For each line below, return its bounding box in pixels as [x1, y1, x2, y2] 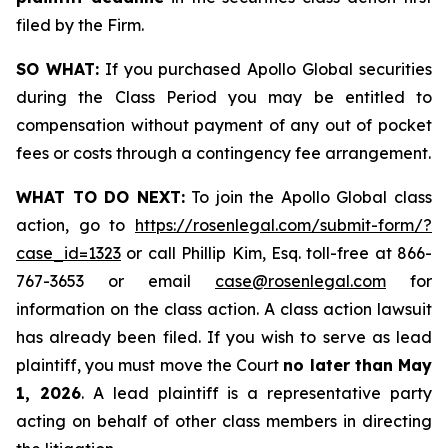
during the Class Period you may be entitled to [16, 87, 432, 107]
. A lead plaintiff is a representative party [80, 383, 432, 403]
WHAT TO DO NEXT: [16, 187, 185, 207]
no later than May [283, 355, 433, 375]
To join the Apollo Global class [184, 187, 433, 207]
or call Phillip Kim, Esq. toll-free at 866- [121, 243, 432, 263]
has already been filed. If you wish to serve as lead [16, 327, 432, 347]
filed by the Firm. [16, 15, 144, 35]
